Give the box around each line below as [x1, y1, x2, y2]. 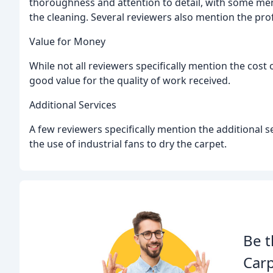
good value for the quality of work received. [29, 74, 230, 88]
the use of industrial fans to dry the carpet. [29, 137, 227, 151]
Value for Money [29, 35, 105, 49]
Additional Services [29, 98, 116, 112]
